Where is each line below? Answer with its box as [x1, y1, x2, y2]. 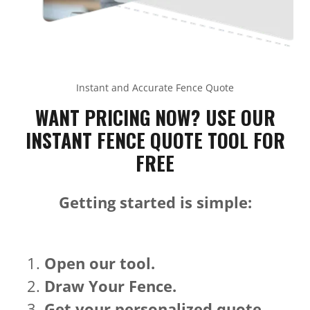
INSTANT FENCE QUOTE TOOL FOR [25, 125, 285, 154]
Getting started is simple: [58, 191, 252, 212]
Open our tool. [44, 252, 155, 273]
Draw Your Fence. [44, 275, 176, 296]
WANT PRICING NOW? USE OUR [35, 102, 275, 131]
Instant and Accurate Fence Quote [76, 80, 234, 94]
